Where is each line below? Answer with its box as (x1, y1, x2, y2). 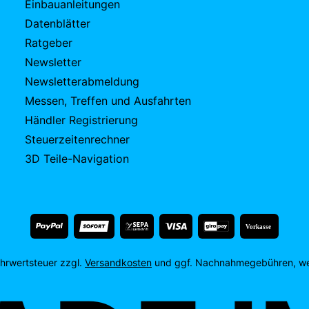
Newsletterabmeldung (25, 74, 139, 88)
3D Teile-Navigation (25, 152, 129, 166)
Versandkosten (85, 257, 152, 268)
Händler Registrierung (25, 113, 138, 127)
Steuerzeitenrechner (25, 132, 130, 146)
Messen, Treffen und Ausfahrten (25, 94, 191, 108)
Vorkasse (246, 223, 272, 230)
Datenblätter (25, 17, 90, 30)
